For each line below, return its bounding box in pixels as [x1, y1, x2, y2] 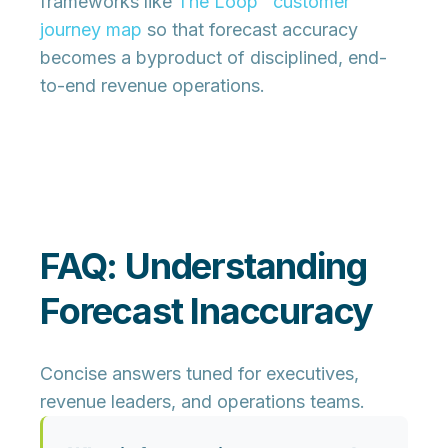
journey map [40, 19, 142, 41]
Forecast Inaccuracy [40, 289, 374, 334]
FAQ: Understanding [40, 244, 367, 289]
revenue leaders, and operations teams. [40, 391, 365, 413]
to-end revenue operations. [40, 75, 265, 97]
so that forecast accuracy [142, 19, 358, 41]
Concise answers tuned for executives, [40, 363, 359, 385]
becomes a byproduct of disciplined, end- [40, 47, 387, 69]
